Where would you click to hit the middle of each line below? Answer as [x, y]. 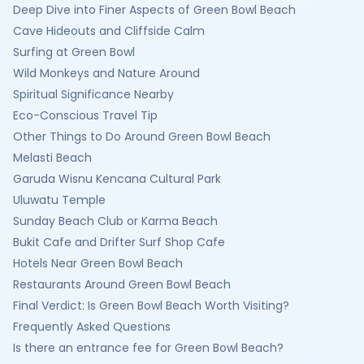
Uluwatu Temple [59, 200]
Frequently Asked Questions [92, 327]
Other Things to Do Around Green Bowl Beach [142, 136]
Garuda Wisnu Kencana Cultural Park [117, 179]
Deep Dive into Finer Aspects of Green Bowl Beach [154, 10]
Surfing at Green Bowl [74, 52]
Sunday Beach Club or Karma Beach [115, 221]
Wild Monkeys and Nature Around [106, 73]
